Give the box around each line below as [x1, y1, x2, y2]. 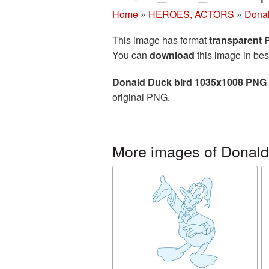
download [150, 48, 195, 62]
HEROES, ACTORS [148, 7, 234, 21]
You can [112, 48, 150, 62]
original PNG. [112, 90, 170, 104]
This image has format [112, 33, 209, 47]
